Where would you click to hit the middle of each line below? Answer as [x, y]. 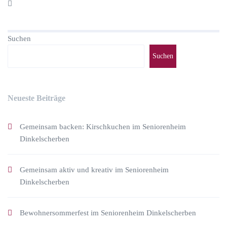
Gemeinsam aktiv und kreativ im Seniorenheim [94, 170]
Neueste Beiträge [36, 98]
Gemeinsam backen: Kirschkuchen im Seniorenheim [103, 127]
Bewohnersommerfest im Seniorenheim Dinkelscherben [108, 213]
